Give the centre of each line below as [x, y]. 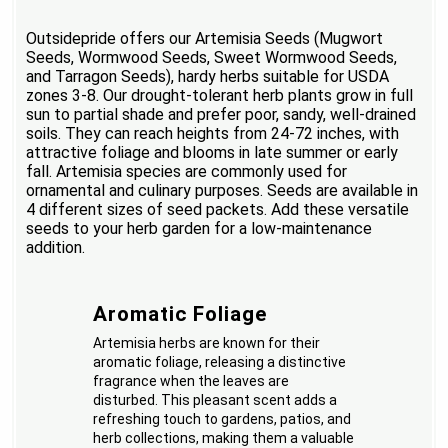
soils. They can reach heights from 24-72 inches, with [213, 134]
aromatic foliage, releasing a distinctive [220, 362]
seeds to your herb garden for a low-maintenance [199, 229]
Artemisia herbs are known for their [207, 343]
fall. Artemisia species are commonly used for [187, 172]
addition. [56, 248]
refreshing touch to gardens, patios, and [222, 419]
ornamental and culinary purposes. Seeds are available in [222, 191]
